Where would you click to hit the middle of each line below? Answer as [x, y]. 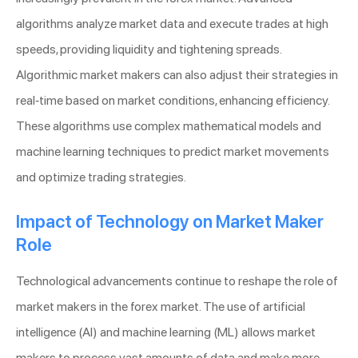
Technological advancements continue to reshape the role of [177, 280]
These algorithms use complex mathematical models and [169, 125]
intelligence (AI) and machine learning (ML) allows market [166, 332]
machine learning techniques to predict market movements [173, 151]
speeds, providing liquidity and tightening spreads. [149, 49]
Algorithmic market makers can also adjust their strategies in [177, 74]
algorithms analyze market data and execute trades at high [172, 23]
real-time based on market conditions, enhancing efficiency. [173, 100]
